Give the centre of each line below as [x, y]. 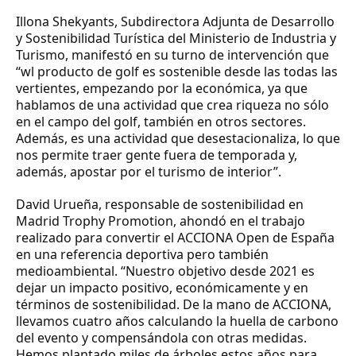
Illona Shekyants [65, 21]
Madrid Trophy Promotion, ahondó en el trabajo [161, 221]
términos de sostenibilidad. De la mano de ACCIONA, [174, 304]
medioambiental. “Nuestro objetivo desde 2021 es [165, 271]
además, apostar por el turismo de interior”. [149, 171]
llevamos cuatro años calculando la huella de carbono [177, 321]
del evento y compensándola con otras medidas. [161, 337]
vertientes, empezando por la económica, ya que [162, 88]
